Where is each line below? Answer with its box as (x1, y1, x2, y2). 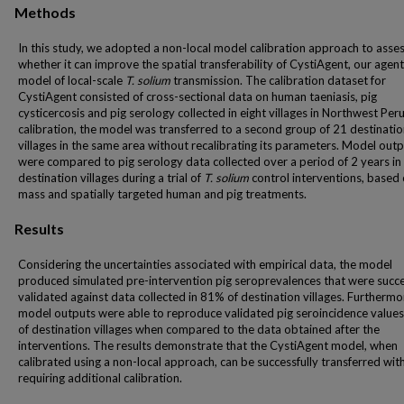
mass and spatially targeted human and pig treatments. (18, 187, 307, 201)
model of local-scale (18, 73, 125, 87)
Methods (14, 4, 76, 21)
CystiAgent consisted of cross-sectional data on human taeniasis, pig (18, 89, 377, 104)
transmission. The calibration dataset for (170, 73, 386, 87)
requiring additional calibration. (18, 371, 182, 385)
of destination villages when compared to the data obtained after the (18, 322, 380, 336)
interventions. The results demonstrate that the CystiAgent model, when (18, 338, 398, 353)
